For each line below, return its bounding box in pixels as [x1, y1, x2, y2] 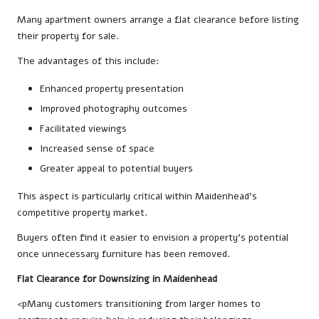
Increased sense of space [40, 141, 155, 155]
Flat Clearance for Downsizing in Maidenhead [17, 272, 217, 286]
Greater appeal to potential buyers [40, 162, 193, 176]
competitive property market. [17, 206, 147, 220]
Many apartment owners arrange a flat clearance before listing [17, 12, 299, 26]
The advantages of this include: [17, 53, 159, 68]
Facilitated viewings [40, 121, 127, 135]
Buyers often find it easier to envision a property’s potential [17, 231, 288, 245]
